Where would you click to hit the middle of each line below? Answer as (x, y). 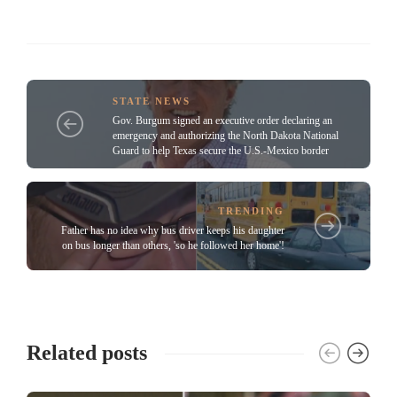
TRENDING (251, 210)
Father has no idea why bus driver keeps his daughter (173, 230)
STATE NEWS (152, 101)
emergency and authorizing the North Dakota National (226, 136)
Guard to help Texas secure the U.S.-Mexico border (221, 151)
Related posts (87, 353)
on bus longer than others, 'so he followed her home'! (173, 245)
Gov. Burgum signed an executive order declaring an (222, 121)
